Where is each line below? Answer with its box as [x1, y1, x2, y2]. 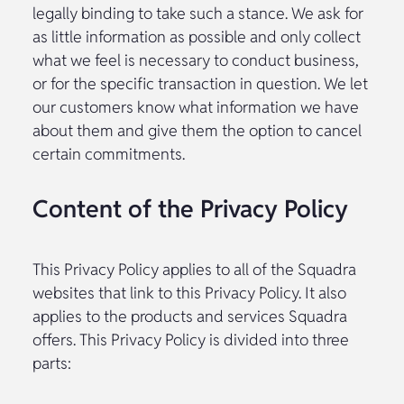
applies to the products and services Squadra [32, 305, 347, 326]
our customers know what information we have [32, 96, 359, 117]
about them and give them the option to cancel [32, 119, 362, 141]
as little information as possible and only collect [32, 25, 361, 47]
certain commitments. [32, 142, 185, 164]
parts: [32, 352, 71, 373]
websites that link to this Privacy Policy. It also [32, 281, 346, 303]
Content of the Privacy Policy [32, 192, 348, 225]
